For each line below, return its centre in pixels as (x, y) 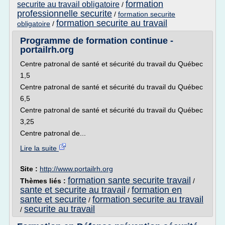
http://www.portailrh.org (76, 169)
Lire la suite (39, 148)
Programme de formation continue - (97, 41)
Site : (30, 169)
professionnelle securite (65, 14)
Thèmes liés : (44, 181)
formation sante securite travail (129, 180)
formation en (157, 190)
